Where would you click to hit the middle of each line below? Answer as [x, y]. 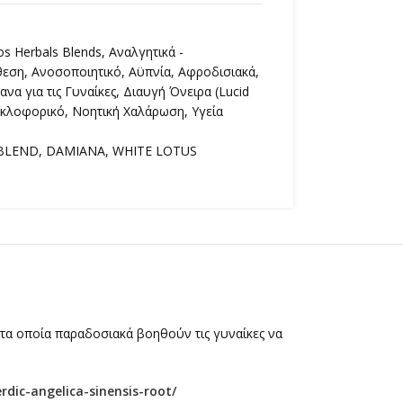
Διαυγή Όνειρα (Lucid [186, 91]
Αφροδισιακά [216, 71]
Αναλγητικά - [146, 51]
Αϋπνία [149, 71]
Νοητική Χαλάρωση [128, 111]
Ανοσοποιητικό [76, 71]
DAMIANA [75, 150]
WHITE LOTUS [154, 150]
